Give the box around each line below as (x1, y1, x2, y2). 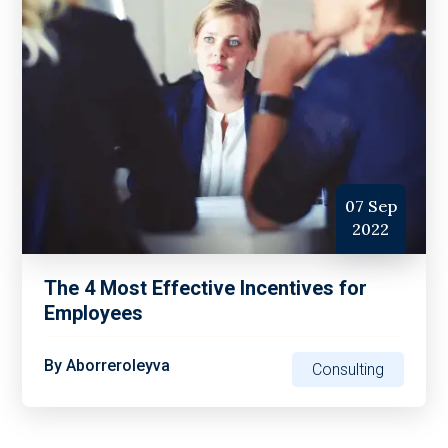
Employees (44, 301, 144, 326)
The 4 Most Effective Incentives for (44, 276, 368, 301)
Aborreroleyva (66, 356, 171, 376)
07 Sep (344, 196, 397, 217)
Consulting (311, 360, 384, 380)
